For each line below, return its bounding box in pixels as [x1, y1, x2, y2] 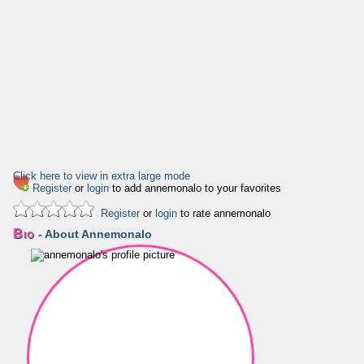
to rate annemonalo [177, 207, 271, 219]
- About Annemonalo [35, 227, 152, 240]
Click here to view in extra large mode [13, 170, 190, 182]
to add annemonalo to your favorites [109, 182, 281, 194]
